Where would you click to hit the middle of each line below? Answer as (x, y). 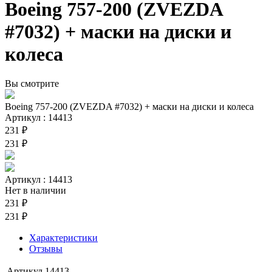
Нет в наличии (36, 190)
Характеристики (63, 237)
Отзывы (46, 248)
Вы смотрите (32, 83)
